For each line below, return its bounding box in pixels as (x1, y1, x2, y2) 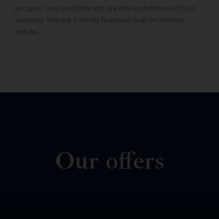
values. (16, 27, 39, 36)
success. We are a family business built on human (16, 15, 184, 24)
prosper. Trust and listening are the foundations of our (16, 3, 196, 13)
